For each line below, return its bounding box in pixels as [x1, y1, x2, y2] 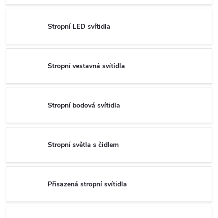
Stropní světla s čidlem [48, 140, 119, 149]
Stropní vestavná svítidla [48, 61, 125, 71]
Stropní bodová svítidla [48, 100, 120, 110]
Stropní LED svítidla [48, 21, 110, 31]
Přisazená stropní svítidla [48, 179, 127, 189]
